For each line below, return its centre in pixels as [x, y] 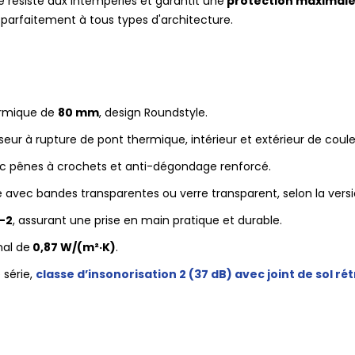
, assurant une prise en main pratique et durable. [147, 220]
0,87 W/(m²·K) [73, 247]
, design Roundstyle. [153, 113]
